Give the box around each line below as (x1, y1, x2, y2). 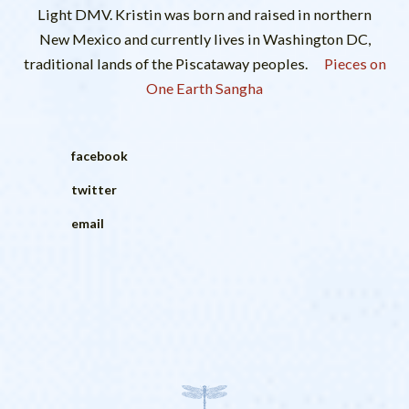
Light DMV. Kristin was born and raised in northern (37, 5, 372, 24)
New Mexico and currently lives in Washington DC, (38, 30, 371, 48)
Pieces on (318, 55, 386, 73)
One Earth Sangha (146, 79, 263, 98)
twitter (70, 182, 117, 198)
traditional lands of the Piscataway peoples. (23, 55, 308, 73)
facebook (70, 148, 128, 164)
